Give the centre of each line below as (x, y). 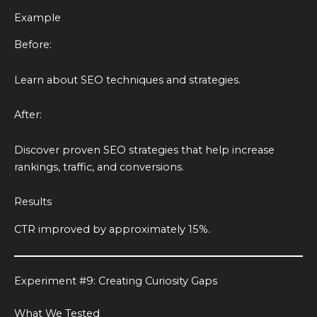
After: (28, 115)
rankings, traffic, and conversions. (99, 167)
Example (38, 17)
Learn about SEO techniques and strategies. (127, 80)
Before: (33, 45)
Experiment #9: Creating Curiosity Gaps (116, 281)
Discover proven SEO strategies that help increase (144, 150)
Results (33, 202)
